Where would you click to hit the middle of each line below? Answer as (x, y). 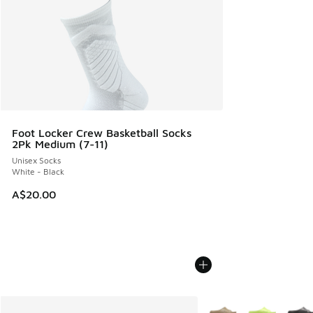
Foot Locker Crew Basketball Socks (102, 133)
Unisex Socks (36, 160)
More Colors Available (252, 305)
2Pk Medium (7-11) (60, 144)
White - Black (38, 172)
